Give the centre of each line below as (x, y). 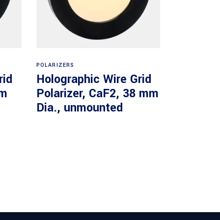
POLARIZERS (55, 65)
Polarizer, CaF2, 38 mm (97, 93)
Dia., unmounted (79, 108)
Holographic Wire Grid (94, 79)
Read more (99, 60)
